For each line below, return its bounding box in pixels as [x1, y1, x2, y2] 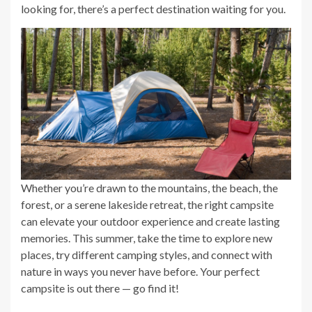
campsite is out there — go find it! [21, 281, 179, 295]
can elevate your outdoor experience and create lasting [21, 214, 280, 228]
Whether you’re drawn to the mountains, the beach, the [21, 181, 278, 195]
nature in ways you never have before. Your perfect [21, 265, 260, 279]
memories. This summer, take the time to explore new [21, 231, 272, 245]
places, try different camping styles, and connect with [21, 248, 272, 262]
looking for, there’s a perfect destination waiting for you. [21, 1, 286, 15]
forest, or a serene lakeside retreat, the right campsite [21, 198, 274, 212]
